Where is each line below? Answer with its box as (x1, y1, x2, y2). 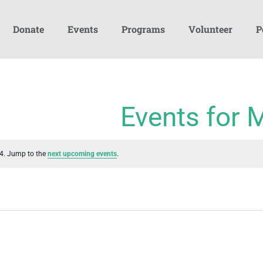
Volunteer (188, 23, 232, 35)
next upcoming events (48, 150, 117, 159)
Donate (13, 23, 44, 35)
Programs (122, 23, 165, 35)
